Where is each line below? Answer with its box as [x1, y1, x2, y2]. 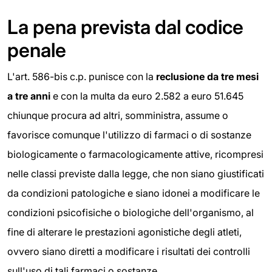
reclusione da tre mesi [156, 70, 259, 83]
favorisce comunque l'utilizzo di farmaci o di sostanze [7, 129, 251, 141]
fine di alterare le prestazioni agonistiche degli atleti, [7, 226, 242, 239]
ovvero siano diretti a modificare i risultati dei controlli [7, 245, 250, 258]
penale [7, 38, 66, 63]
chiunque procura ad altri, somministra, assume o [7, 109, 228, 122]
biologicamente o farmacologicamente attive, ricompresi [7, 148, 263, 161]
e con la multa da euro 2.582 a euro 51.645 [53, 90, 243, 103]
